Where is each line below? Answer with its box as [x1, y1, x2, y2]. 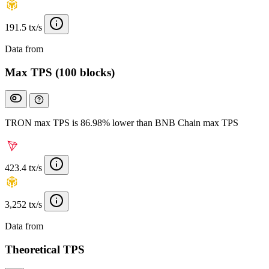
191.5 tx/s [5, 22, 42, 32]
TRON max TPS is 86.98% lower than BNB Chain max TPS [5, 118, 238, 128]
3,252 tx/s [5, 199, 42, 210]
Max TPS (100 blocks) [5, 65, 115, 79]
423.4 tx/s [5, 163, 42, 174]
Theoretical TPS [5, 243, 85, 256]
